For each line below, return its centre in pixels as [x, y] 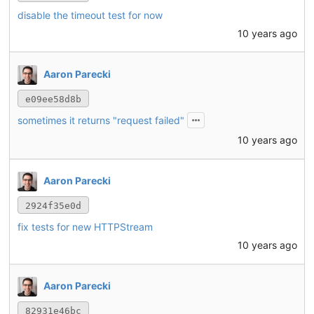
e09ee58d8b [53, 99]
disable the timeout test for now [90, 15]
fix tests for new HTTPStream [85, 227]
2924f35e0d [53, 206]
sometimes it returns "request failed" [101, 120]
